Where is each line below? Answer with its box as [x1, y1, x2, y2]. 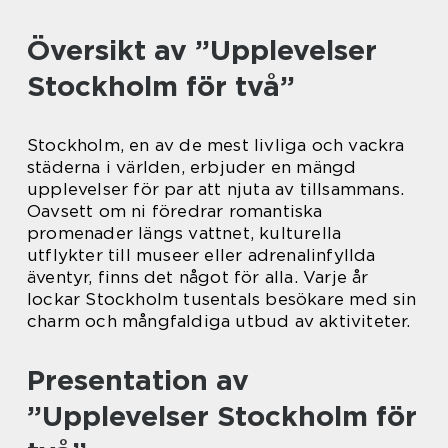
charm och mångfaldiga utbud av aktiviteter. [27, 311, 411, 331]
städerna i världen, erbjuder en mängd [27, 157, 357, 177]
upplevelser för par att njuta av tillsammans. [27, 179, 405, 199]
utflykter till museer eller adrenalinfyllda [27, 245, 376, 265]
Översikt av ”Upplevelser [27, 33, 377, 67]
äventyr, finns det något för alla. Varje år [27, 267, 369, 287]
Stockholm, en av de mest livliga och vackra [27, 135, 405, 155]
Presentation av [27, 363, 249, 397]
